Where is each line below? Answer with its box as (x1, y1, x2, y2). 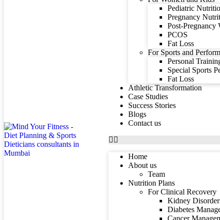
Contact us (128, 119, 162, 127)
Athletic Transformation (128, 83, 202, 92)
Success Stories (128, 101, 176, 110)
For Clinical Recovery (148, 188, 217, 196)
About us (128, 161, 157, 169)
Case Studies (128, 92, 168, 101)
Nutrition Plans (128, 179, 175, 187)
